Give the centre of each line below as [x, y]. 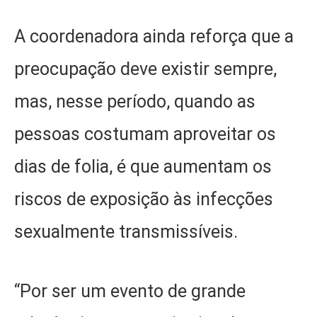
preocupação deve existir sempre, [145, 69]
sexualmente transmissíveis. [126, 231]
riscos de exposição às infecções [144, 199]
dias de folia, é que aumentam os [143, 166]
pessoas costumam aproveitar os [145, 134]
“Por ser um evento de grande [130, 292]
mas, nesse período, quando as [135, 101]
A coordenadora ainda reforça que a [154, 36]
